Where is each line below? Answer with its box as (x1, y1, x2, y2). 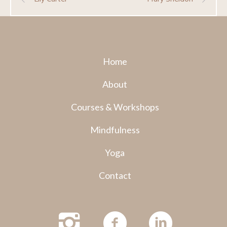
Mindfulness (90, 124, 140, 136)
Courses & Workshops (70, 101, 159, 113)
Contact (98, 170, 131, 181)
